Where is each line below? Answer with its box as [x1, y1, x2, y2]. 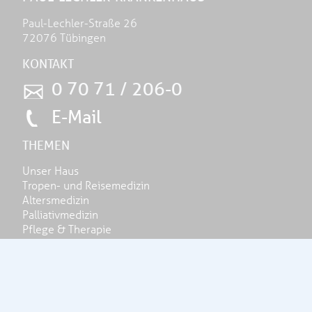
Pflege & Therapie [22, 223, 111, 236]
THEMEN [22, 138, 70, 153]
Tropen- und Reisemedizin [22, 179, 150, 192]
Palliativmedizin [22, 208, 98, 221]
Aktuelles [22, 249, 68, 262]
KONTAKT [22, 56, 74, 71]
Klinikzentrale [22, 278, 88, 291]
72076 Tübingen [22, 31, 106, 45]
